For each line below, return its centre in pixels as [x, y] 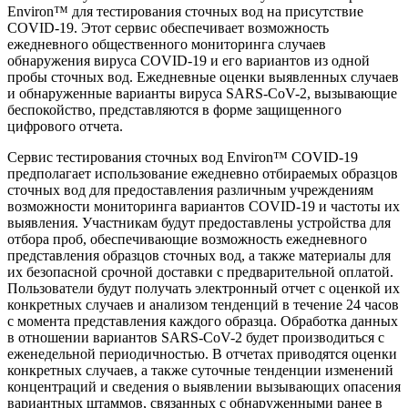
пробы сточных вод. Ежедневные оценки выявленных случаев [203, 77]
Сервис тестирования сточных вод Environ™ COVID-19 [183, 158]
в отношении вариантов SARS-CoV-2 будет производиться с [196, 338]
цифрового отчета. [65, 127]
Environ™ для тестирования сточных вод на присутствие [185, 12]
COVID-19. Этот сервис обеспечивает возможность [168, 28]
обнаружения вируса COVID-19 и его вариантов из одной [189, 61]
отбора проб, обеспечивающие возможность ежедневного [187, 240]
